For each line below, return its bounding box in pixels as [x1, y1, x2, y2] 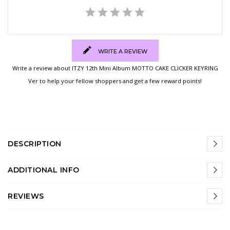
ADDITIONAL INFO [8, 165, 80, 175]
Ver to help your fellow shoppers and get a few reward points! [28, 76, 202, 85]
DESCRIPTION [8, 139, 62, 148]
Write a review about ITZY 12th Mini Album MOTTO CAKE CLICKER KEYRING [12, 64, 218, 72]
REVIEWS [8, 191, 44, 201]
